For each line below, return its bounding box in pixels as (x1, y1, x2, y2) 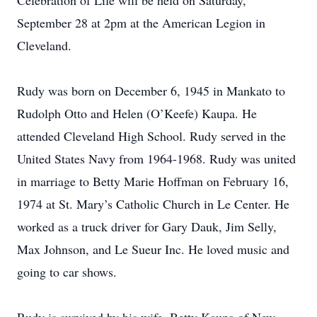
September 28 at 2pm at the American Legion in (17, 14, 265, 31)
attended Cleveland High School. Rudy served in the (17, 127, 286, 144)
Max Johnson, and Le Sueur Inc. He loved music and (17, 241, 289, 258)
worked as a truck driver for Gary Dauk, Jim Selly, (17, 218, 277, 235)
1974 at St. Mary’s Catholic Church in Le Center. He (17, 195, 289, 212)
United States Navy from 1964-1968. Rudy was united (17, 150, 296, 167)
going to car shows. (17, 263, 117, 280)
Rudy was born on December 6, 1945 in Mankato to (17, 82, 285, 99)
